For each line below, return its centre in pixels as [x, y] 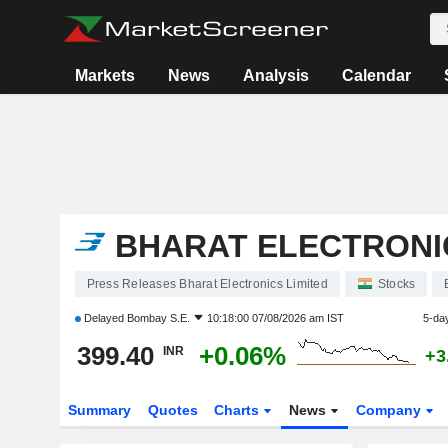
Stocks [396, 284]
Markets [105, 75]
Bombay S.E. [158, 318]
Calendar [377, 75]
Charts [239, 410]
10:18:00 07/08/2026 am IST [275, 318]
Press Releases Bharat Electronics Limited [207, 284]
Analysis [276, 75]
